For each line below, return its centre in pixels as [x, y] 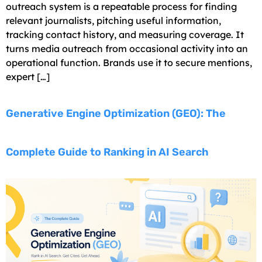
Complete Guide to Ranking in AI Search [107, 152]
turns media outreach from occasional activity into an [127, 49]
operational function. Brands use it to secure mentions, [129, 63]
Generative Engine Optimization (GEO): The [116, 114]
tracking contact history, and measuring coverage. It [125, 35]
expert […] [28, 77]
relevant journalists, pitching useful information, [113, 21]
